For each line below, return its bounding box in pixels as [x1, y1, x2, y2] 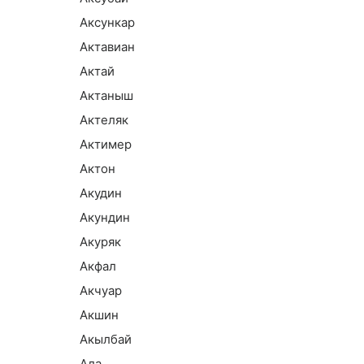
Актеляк [80, 112, 128, 128]
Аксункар [80, 15, 135, 30]
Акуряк [80, 234, 121, 249]
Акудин [80, 185, 122, 201]
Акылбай [80, 331, 132, 347]
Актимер [80, 136, 132, 152]
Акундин [80, 210, 130, 225]
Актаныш [80, 88, 133, 103]
